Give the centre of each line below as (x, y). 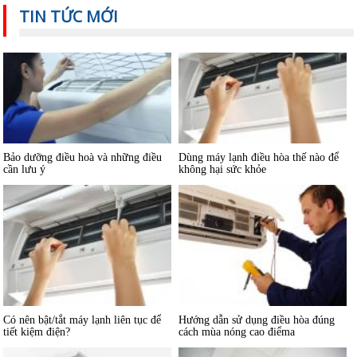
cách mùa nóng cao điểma (237, 315)
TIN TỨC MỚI (69, 16)
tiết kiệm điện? (37, 315)
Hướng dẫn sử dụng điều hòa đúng (257, 303)
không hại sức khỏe (222, 153)
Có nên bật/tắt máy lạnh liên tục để (82, 303)
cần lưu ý (25, 153)
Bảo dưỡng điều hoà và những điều (83, 141)
